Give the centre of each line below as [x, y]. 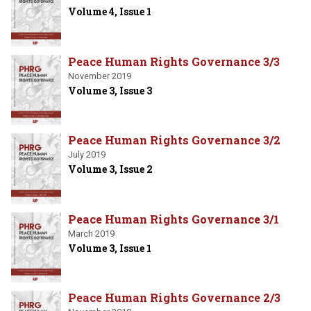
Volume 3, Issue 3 [110, 90]
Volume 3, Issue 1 [110, 248]
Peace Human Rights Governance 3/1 [174, 219]
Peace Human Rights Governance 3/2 [174, 140]
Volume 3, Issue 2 [110, 169]
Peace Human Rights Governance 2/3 [174, 298]
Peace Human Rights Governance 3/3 [174, 61]
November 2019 [100, 76]
